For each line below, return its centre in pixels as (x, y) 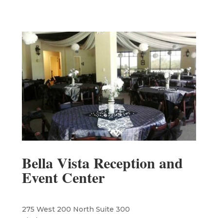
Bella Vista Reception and (102, 162)
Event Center (63, 177)
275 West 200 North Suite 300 (77, 209)
